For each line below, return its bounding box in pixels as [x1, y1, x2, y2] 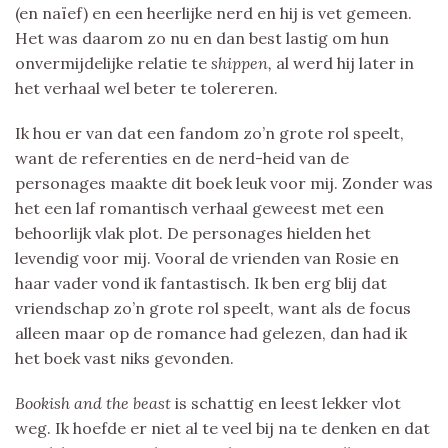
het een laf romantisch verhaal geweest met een [15, 197, 384, 218]
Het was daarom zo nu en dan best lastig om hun [15, 27, 389, 48]
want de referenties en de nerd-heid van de [15, 147, 349, 168]
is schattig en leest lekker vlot [175, 392, 401, 413]
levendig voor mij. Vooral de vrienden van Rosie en [15, 247, 399, 268]
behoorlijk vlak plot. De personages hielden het [15, 222, 371, 243]
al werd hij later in [276, 52, 414, 73]
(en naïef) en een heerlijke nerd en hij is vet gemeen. [15, 2, 412, 23]
